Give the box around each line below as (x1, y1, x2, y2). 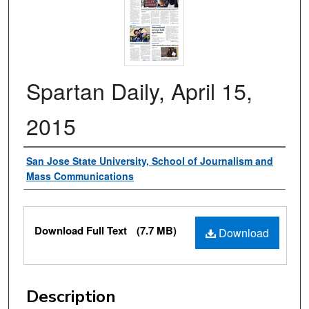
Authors (23, 150, 86, 173)
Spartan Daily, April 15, (26, 74, 252, 107)
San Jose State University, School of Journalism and (26, 154, 273, 168)
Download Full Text (34, 223, 130, 239)
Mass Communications (26, 169, 134, 183)
